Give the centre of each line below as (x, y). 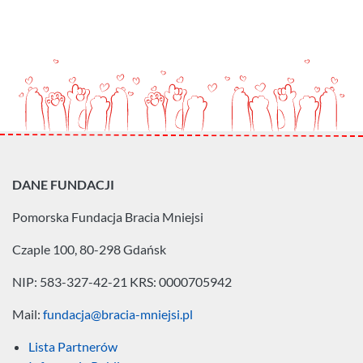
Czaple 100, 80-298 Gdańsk (89, 250)
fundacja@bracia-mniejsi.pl (118, 314)
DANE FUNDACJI (63, 185)
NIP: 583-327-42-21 (71, 282)
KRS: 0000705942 (181, 282)
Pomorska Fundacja (68, 217)
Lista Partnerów (73, 347)
